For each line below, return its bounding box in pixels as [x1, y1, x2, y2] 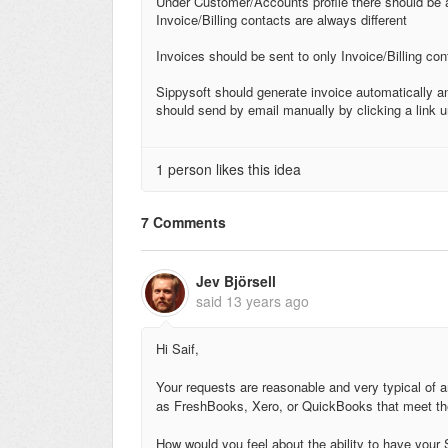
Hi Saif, [156, 338, 199, 358]
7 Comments [141, 212, 226, 233]
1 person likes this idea [156, 158, 301, 179]
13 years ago [226, 290, 309, 311]
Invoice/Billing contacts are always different [156, 9, 407, 29]
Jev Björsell [196, 270, 276, 291]
